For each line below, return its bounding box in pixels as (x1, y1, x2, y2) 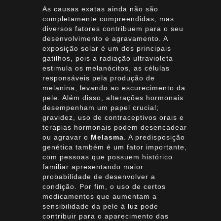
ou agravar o (42, 133, 91, 141)
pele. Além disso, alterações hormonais (42, 94, 184, 102)
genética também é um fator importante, (42, 143, 187, 151)
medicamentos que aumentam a (42, 192, 157, 200)
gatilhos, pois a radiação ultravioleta (42, 54, 173, 62)
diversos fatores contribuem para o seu (42, 25, 184, 33)
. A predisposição (123, 133, 185, 141)
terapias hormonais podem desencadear (42, 123, 187, 131)
